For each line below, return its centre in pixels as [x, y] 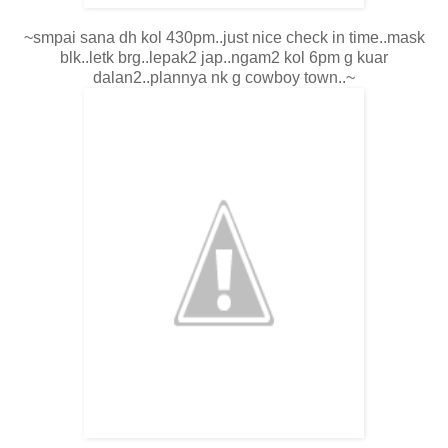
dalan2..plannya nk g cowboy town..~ [224, 78]
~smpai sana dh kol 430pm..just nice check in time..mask [224, 38]
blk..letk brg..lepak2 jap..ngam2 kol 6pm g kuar [224, 58]
